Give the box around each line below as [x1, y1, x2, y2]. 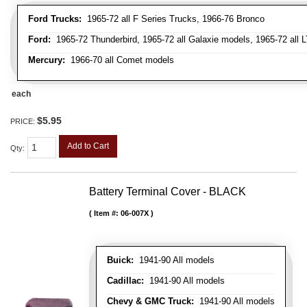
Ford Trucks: [28, 14, 82, 25]
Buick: [107, 254, 134, 265]
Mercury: [28, 55, 65, 66]
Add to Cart [67, 141, 109, 151]
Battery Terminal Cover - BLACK [89, 185, 246, 197]
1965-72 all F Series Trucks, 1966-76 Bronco [82, 14, 265, 25]
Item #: [94, 208, 121, 217]
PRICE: [10, 117, 37, 126]
